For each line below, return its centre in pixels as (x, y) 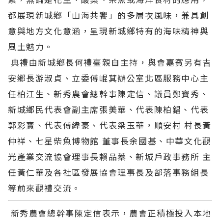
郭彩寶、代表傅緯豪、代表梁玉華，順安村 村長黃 (110, 125)
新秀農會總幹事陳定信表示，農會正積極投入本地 (110, 213)
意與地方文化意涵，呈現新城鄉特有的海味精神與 (109, 30)
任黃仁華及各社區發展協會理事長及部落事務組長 (109, 172)
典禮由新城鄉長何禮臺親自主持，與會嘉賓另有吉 (110, 62)
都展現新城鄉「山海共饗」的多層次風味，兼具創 (109, 15)
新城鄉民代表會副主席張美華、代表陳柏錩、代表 (109, 109)
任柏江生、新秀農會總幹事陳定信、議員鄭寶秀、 (109, 93)
